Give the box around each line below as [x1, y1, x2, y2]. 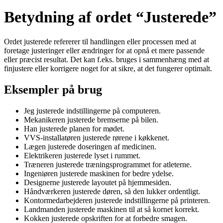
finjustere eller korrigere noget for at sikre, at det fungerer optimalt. [4, 64, 212, 73]
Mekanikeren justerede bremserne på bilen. [24, 115, 158, 124]
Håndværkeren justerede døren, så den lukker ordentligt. [24, 187, 200, 196]
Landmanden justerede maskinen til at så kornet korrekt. [24, 205, 199, 214]
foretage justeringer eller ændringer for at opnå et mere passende [4, 46, 205, 55]
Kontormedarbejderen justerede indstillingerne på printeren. [24, 196, 210, 205]
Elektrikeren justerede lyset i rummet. [24, 151, 140, 160]
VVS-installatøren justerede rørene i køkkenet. [24, 133, 169, 142]
